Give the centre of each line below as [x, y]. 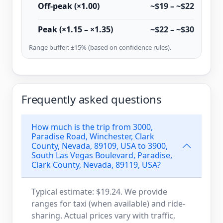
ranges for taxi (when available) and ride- [108, 203]
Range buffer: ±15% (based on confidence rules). [100, 47]
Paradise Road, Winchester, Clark [93, 136]
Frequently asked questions [92, 99]
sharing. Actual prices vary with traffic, [103, 215]
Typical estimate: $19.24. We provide [99, 191]
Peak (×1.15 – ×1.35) [75, 29]
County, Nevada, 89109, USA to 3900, [100, 146]
